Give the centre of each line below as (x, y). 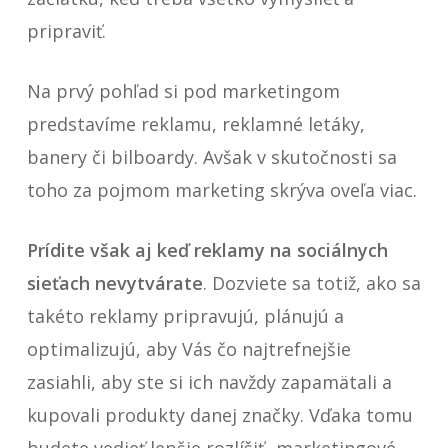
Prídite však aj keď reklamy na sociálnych (207, 250)
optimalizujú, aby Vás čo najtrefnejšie (188, 349)
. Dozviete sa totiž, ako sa (311, 283)
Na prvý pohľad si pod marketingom (183, 91)
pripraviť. (66, 31)
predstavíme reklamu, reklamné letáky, (195, 124)
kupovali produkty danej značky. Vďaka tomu (219, 415)
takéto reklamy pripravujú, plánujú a (185, 316)
